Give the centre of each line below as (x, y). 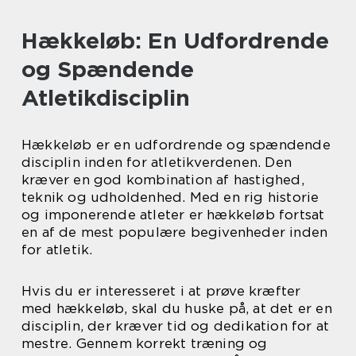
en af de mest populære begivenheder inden (175, 232)
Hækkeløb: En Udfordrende (175, 41)
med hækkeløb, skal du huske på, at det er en (177, 308)
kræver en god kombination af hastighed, (163, 180)
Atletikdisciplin (106, 98)
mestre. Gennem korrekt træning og (145, 343)
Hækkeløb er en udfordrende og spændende (176, 145)
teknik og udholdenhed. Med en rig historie (170, 197)
